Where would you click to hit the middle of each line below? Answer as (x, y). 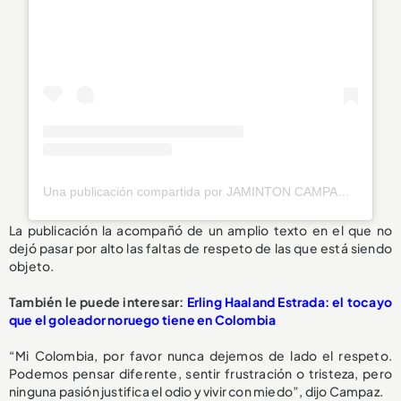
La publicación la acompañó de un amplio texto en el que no (200, 230)
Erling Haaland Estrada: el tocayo (289, 302)
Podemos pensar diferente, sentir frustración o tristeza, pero (200, 374)
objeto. (32, 266)
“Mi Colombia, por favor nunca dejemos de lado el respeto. (200, 356)
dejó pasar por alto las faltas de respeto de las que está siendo (200, 248)
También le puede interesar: (98, 302)
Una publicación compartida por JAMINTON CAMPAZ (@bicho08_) (344, 192)
